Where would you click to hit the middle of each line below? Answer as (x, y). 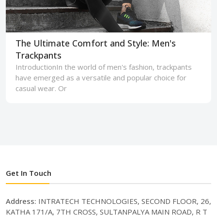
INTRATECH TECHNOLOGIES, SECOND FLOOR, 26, (125, 201)
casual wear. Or (41, 88)
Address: (22, 201)
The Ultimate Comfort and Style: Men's (96, 43)
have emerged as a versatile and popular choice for (101, 78)
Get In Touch (29, 173)
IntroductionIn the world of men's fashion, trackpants (104, 67)
